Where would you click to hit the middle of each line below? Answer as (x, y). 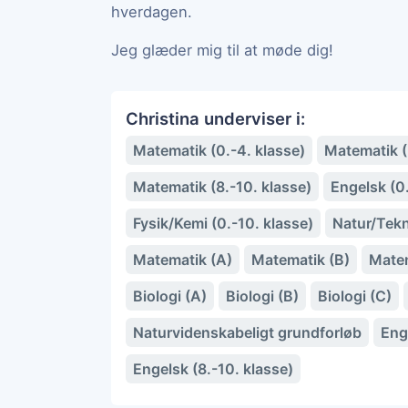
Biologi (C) (355, 296)
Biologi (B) (262, 296)
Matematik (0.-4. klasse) (219, 150)
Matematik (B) (301, 260)
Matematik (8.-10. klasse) (222, 187)
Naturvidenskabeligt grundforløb (247, 332)
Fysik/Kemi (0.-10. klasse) (223, 223)
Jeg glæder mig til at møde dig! (222, 50)
